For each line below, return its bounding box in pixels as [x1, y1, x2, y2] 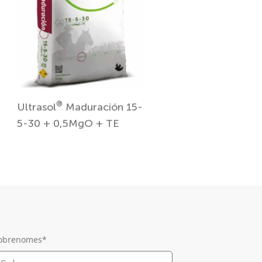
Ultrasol [16, 101, 56, 114]
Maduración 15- [62, 101, 143, 114]
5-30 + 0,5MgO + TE [16, 117, 119, 130]
